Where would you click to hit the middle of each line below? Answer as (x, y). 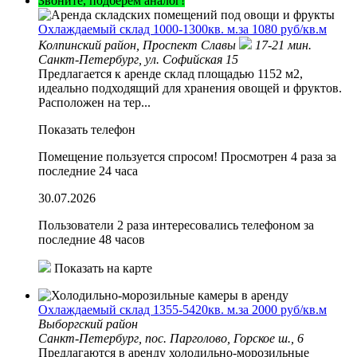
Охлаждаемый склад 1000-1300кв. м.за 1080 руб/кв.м (182, 29)
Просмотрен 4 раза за (279, 156)
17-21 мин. (283, 45)
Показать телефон (87, 129)
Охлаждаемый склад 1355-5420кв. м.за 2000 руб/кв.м (182, 309)
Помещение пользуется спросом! (128, 156)
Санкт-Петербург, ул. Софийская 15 (138, 59)
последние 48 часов (92, 239)
